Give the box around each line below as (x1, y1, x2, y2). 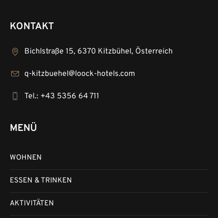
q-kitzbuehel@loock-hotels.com (24, 69, 136, 79)
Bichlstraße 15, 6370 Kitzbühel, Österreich (24, 47, 173, 57)
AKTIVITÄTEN (10, 199, 54, 209)
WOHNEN (10, 153, 42, 163)
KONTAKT (10, 20, 54, 34)
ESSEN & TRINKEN (10, 176, 73, 186)
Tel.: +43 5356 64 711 (24, 91, 100, 102)
